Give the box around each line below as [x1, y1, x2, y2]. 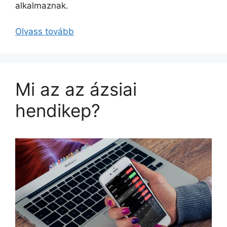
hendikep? [15, 99, 100, 121]
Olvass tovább [15, 26, 74, 36]
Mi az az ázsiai [15, 78, 137, 100]
